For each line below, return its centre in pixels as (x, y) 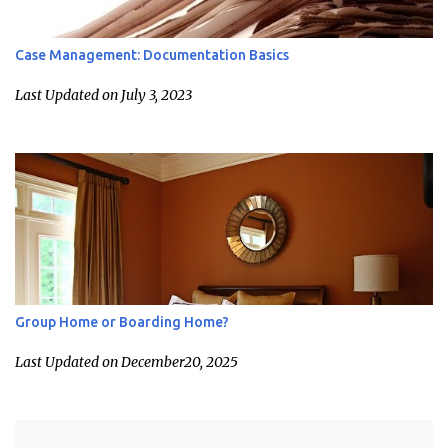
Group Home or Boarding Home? (122, 321)
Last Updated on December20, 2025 (126, 361)
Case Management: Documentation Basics (152, 54)
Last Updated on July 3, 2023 (103, 94)
